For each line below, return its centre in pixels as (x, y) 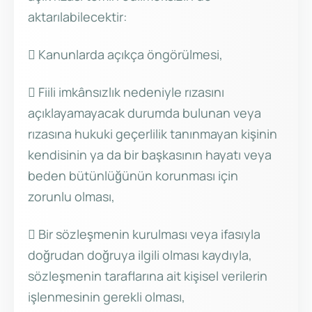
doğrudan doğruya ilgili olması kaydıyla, (140, 255)
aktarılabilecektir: (77, 17)
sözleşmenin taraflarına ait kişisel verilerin (148, 276)
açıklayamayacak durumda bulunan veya (145, 113)
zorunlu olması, (71, 197)
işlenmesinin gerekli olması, (107, 297)
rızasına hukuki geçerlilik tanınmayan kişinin (153, 134)
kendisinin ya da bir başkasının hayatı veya (150, 155)
